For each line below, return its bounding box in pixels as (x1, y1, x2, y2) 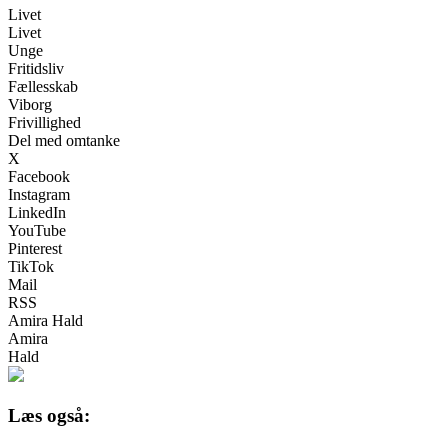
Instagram (8, 186, 70, 204)
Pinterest (8, 240, 62, 258)
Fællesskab (8, 78, 78, 96)
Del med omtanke (8, 132, 120, 150)
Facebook (8, 168, 70, 186)
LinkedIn (8, 204, 66, 222)
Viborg (8, 96, 52, 114)
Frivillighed (8, 114, 81, 132)
